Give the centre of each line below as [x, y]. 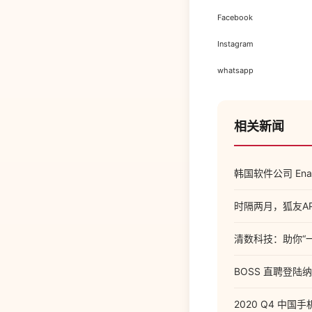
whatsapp [235, 70]
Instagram [235, 44]
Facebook [235, 17]
